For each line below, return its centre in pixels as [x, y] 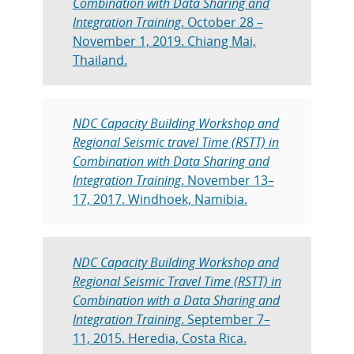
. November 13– [227, 180]
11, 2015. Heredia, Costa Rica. [159, 338]
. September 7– [225, 319]
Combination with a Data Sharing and [176, 300]
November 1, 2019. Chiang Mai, [164, 41]
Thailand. [100, 60]
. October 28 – [222, 22]
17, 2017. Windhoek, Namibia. [160, 199]
